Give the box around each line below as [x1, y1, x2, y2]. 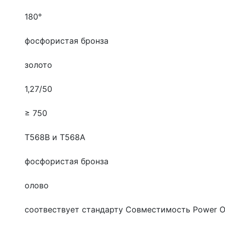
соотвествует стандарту [25, 204, 126, 214]
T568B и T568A [25, 132, 85, 142]
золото [25, 59, 52, 70]
